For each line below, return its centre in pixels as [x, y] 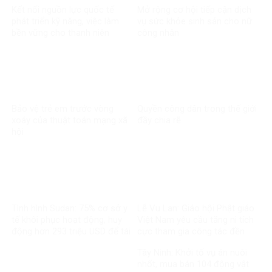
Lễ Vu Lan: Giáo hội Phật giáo [195, 208]
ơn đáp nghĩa [163, 243]
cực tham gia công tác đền [191, 231]
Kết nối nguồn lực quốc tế [63, 9]
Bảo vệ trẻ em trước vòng [63, 109]
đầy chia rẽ [159, 121]
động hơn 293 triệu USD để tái [71, 231]
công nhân [158, 32]
